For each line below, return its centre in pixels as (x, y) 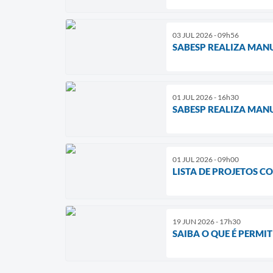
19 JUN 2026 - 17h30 (207, 221)
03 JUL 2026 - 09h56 (206, 35)
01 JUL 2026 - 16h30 (206, 97)
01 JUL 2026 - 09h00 (206, 159)
